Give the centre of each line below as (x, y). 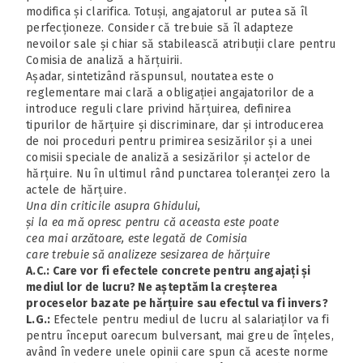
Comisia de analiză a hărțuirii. (104, 60)
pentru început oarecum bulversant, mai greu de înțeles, (180, 335)
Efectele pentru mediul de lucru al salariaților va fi (191, 319)
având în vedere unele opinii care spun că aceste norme (177, 352)
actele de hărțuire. (76, 190)
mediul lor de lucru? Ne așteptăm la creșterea (152, 287)
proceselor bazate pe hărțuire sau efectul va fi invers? (177, 303)
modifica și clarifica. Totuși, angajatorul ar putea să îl (167, 11)
